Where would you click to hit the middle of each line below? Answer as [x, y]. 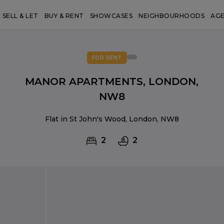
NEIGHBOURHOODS [172, 16]
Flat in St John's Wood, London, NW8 [112, 119]
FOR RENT [107, 58]
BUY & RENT [64, 16]
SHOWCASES [111, 16]
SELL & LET [20, 16]
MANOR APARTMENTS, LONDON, [112, 81]
